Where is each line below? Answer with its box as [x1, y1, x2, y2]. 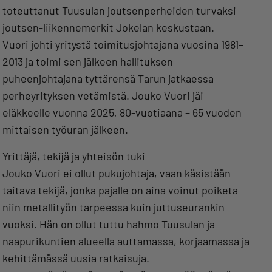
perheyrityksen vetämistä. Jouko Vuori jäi [2, 89, 203, 103]
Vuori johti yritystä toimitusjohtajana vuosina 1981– [2, 38, 243, 52]
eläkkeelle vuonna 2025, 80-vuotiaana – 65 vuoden [2, 106, 242, 120]
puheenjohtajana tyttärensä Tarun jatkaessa [2, 72, 214, 86]
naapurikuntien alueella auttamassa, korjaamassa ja [2, 234, 250, 248]
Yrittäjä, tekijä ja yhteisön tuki [2, 149, 145, 163]
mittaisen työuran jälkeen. [2, 123, 128, 137]
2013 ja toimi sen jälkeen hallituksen [2, 55, 173, 69]
